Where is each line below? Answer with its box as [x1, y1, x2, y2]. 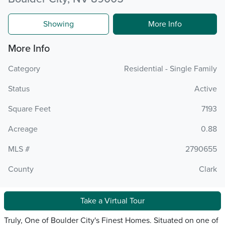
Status [8, 84, 30, 94]
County [8, 164, 34, 175]
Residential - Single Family [124, 64, 217, 74]
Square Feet [8, 104, 51, 115]
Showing [43, 19, 74, 30]
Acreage [8, 124, 38, 135]
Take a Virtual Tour [80, 196, 145, 206]
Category [8, 64, 40, 74]
